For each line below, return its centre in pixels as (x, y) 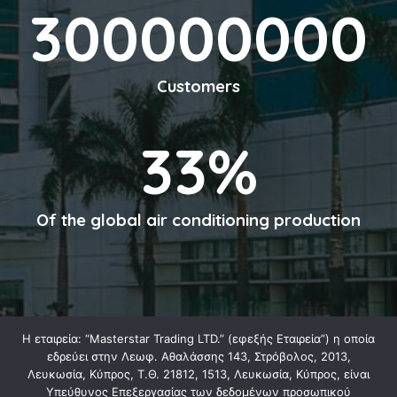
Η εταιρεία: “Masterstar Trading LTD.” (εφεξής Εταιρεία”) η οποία (198, 339)
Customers (198, 86)
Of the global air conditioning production (198, 219)
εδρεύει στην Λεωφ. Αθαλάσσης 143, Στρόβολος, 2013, (198, 356)
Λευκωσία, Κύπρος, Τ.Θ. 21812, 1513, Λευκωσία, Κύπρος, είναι (198, 374)
